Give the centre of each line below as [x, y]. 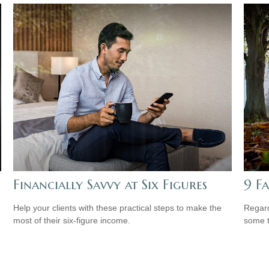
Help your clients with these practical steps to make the [118, 207]
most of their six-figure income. [72, 220]
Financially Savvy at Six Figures [110, 184]
